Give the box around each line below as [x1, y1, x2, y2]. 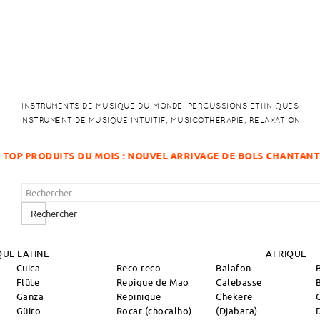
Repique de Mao [116, 276, 189, 288]
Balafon [216, 262, 251, 274]
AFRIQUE [266, 248, 306, 259]
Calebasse [216, 276, 262, 288]
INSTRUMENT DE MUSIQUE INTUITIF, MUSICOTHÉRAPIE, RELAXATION [19, 116, 301, 124]
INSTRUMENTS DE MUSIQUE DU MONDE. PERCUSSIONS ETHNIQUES [21, 101, 299, 110]
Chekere [216, 291, 253, 302]
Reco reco [116, 262, 161, 274]
